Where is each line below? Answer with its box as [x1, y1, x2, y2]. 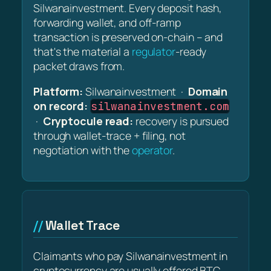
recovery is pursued [133, 113, 229, 128]
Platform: [33, 83, 83, 99]
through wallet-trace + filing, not [33, 128, 186, 143]
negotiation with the [33, 142, 132, 157]
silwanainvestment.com [90, 99, 229, 113]
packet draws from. [33, 58, 125, 73]
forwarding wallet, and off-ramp [33, 15, 181, 30]
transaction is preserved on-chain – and [33, 29, 223, 44]
